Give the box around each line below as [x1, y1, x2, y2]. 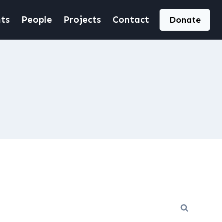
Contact [112, 14, 149, 25]
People [21, 14, 53, 25]
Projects [63, 14, 101, 25]
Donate [169, 14, 201, 25]
